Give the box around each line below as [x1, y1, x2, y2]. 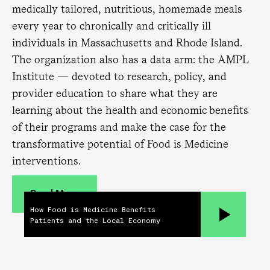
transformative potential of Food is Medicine [12, 137, 228, 150]
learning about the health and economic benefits [12, 104, 248, 116]
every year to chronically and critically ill [12, 19, 211, 32]
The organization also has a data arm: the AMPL [12, 53, 248, 66]
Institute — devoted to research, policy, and [12, 70, 227, 83]
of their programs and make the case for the [12, 121, 226, 133]
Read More [30, 189, 79, 199]
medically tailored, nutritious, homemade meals [12, 2, 242, 15]
